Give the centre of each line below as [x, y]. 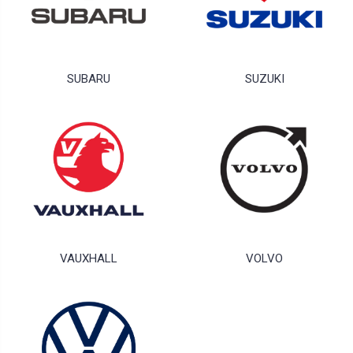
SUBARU [89, 79]
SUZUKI [264, 79]
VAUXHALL [89, 259]
